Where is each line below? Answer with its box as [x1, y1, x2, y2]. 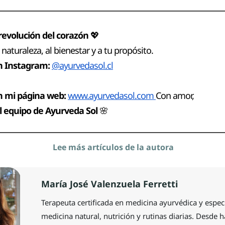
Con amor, [156, 89, 194, 101]
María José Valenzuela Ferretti [41, 177, 178, 190]
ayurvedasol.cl [59, 59, 113, 71]
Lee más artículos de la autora [53, 141, 174, 153]
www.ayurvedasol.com [68, 89, 156, 101]
